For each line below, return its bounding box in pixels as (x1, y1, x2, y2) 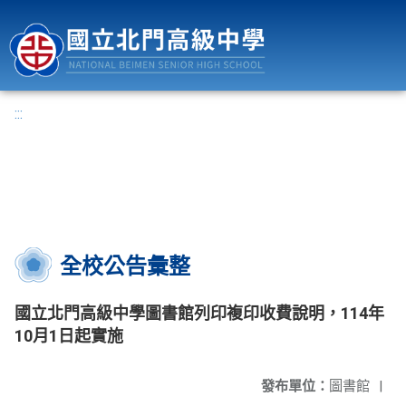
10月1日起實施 (14, 326, 123, 345)
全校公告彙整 (60, 254, 190, 279)
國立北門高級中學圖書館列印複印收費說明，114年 (14, 304, 384, 323)
